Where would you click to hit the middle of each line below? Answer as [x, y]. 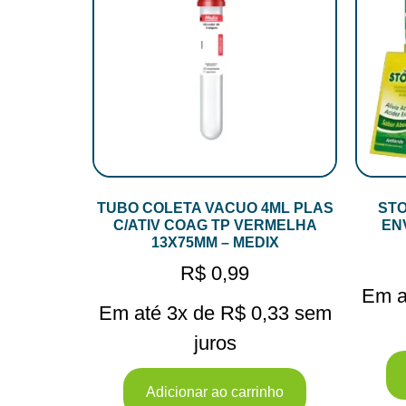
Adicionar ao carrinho [215, 392]
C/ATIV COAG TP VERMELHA [215, 226]
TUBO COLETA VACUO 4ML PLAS [215, 208]
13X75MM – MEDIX [215, 243]
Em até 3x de [159, 314]
